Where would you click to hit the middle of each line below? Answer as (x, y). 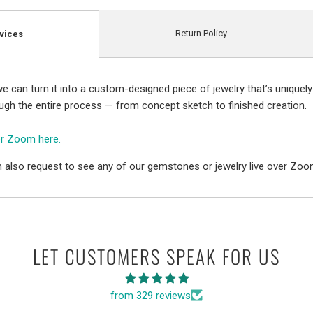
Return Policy (201, 34)
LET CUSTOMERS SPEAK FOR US (156, 256)
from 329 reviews (151, 295)
